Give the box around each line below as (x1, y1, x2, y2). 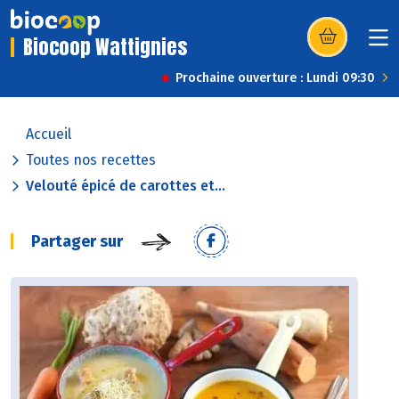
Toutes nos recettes (26, 151, 156, 169)
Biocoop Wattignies (23, 32, 187, 62)
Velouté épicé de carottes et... (26, 177, 225, 195)
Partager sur (31, 232, 123, 252)
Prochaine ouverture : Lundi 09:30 (175, 70, 375, 86)
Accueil (26, 126, 71, 143)
